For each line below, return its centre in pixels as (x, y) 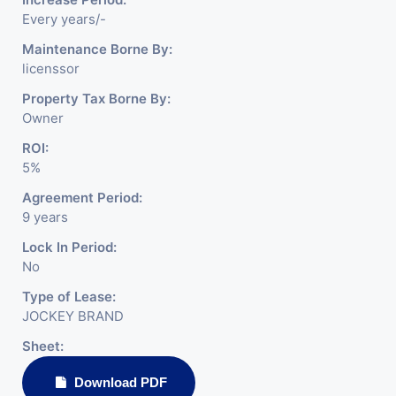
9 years (45, 217)
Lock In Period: (69, 247)
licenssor (51, 69)
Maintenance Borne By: (97, 49)
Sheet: (43, 346)
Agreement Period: (82, 198)
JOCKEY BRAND (73, 316)
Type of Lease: (69, 297)
